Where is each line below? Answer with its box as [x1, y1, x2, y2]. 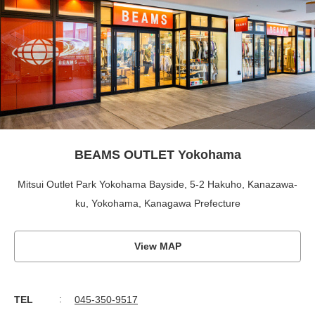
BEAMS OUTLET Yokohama [74, 148, 241, 162]
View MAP [134, 240, 181, 252]
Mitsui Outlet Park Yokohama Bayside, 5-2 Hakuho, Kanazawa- [18, 179, 297, 191]
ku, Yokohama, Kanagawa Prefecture [75, 198, 240, 210]
